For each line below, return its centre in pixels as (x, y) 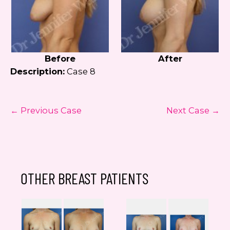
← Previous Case (46, 111)
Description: (37, 72)
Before (60, 59)
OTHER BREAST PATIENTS (84, 178)
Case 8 (80, 72)
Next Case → (193, 111)
